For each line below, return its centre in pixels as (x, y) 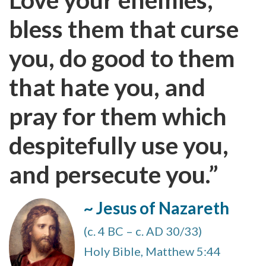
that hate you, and (107, 87)
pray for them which (118, 116)
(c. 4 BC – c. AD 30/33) (143, 231)
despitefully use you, (119, 145)
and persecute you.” (114, 174)
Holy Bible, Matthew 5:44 (152, 251)
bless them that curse (124, 29)
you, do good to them (122, 58)
